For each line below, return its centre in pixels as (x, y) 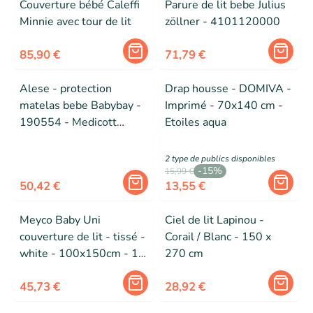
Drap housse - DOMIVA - (228, 89)
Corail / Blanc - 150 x (218, 237)
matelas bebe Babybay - (80, 105)
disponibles (253, 159)
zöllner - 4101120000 (223, 22)
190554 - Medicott (68, 122)
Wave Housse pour (68, 139)
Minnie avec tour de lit (75, 22)
